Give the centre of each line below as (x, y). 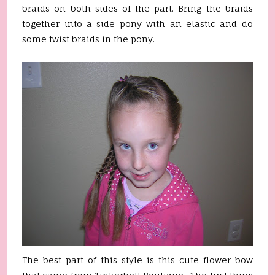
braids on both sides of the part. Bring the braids (137, 8)
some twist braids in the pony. (89, 39)
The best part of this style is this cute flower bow (137, 260)
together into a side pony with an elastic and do (137, 24)
